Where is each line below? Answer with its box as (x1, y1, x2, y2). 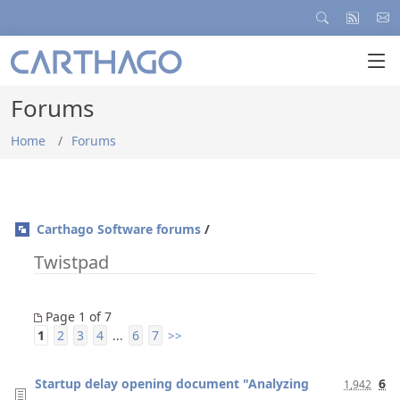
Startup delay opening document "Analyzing (35, 375, 309, 392)
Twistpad (34, 250, 109, 274)
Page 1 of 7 (42, 308, 112, 325)
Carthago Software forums (37, 221, 201, 237)
